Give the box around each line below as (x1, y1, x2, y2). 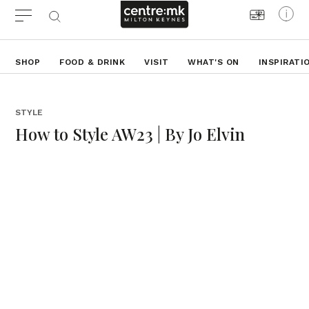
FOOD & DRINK (59, 57, 126, 67)
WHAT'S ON (188, 57, 239, 67)
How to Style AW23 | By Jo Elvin (15, 123, 246, 145)
